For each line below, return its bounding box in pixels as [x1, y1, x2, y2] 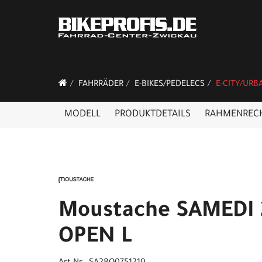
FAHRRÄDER [78, 80, 123, 89]
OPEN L [58, 226, 132, 250]
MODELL [64, 109, 101, 120]
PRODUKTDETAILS [115, 109, 191, 120]
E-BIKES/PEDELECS [135, 80, 205, 89]
